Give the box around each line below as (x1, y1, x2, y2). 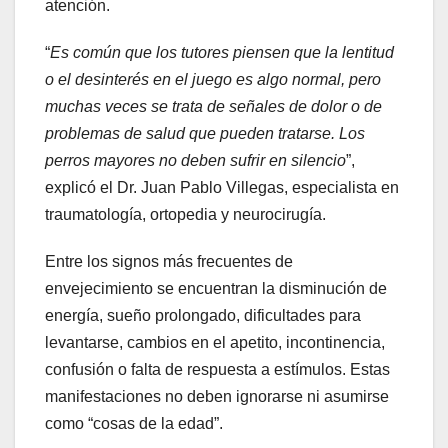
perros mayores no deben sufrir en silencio (45, 152, 346, 170)
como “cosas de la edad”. (45, 415, 223, 433)
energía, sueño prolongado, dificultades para (45, 307, 361, 325)
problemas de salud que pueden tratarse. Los (45, 125, 365, 143)
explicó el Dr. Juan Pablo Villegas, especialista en (45, 179, 399, 197)
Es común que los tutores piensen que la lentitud (50, 44, 394, 62)
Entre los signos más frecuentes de (45, 253, 293, 271)
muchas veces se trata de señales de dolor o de (45, 98, 382, 116)
